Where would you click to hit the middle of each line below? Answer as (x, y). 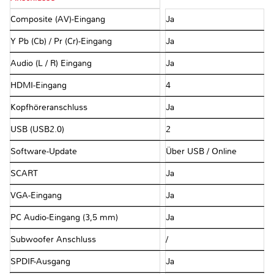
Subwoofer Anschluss (54, 240)
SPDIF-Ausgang (42, 262)
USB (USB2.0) (39, 130)
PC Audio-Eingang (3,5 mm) (65, 218)
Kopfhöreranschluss (50, 108)
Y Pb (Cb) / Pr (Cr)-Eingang (62, 42)
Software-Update (45, 152)
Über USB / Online (201, 152)
